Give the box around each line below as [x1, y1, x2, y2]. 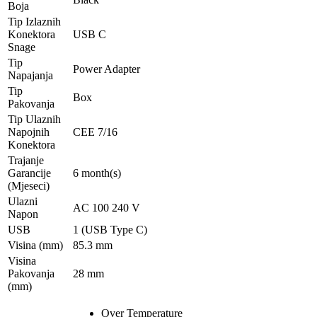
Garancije [8, 166, 51, 179]
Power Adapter [73, 62, 140, 75]
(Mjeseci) [8, 179, 50, 192]
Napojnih [8, 125, 50, 138]
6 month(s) [73, 166, 121, 179]
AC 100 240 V [73, 201, 140, 214]
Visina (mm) [8, 238, 63, 251]
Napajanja [8, 69, 53, 81]
